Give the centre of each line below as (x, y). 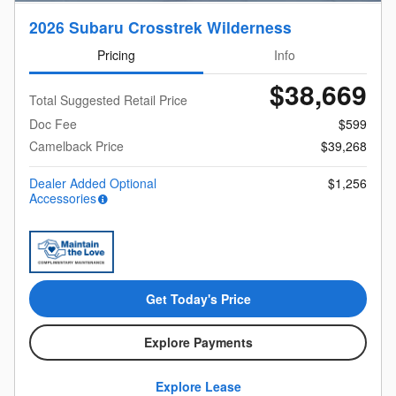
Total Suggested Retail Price (108, 100)
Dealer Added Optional (93, 183)
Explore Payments (198, 343)
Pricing (116, 54)
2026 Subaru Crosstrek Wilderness (160, 27)
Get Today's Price (198, 298)
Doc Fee (53, 124)
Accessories (63, 198)
